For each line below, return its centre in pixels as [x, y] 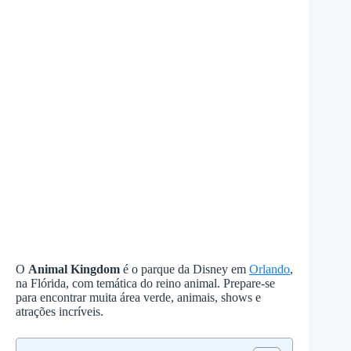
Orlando [270, 269]
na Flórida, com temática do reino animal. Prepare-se [145, 283]
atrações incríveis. [60, 311]
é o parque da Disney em [185, 269]
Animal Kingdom [74, 269]
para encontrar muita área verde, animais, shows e [138, 297]
